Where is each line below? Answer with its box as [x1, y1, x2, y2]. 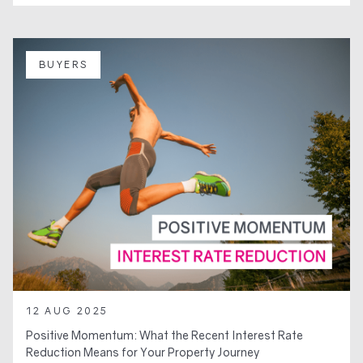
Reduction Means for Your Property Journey [26, 344, 259, 359]
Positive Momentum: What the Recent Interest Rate [26, 327, 303, 342]
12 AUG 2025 [26, 304, 108, 317]
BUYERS [39, 58, 88, 70]
